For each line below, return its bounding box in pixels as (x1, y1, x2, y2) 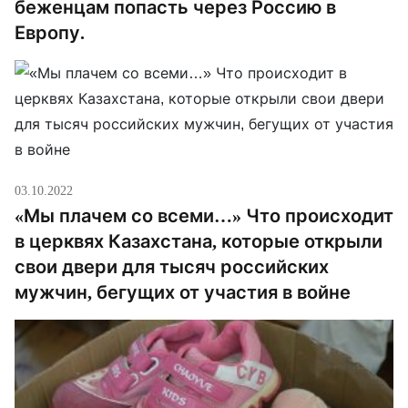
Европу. (15, 22, 85, 44)
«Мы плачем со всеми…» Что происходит (15, 205, 393, 227)
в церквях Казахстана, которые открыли (15, 230, 382, 252)
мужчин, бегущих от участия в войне (15, 281, 351, 303)
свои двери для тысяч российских (15, 256, 329, 278)
